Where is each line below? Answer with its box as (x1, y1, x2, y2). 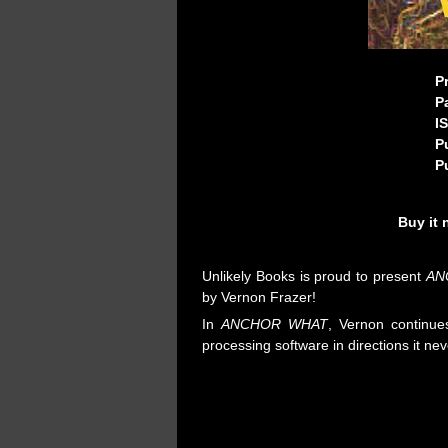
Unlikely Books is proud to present (202, 267, 426, 284)
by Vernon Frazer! (202, 288, 316, 305)
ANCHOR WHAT (221, 315, 329, 332)
